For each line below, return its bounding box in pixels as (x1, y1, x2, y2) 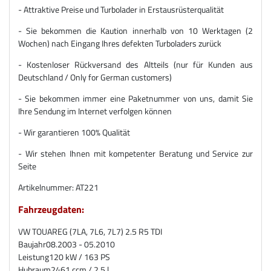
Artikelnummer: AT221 (18, 180, 99, 194)
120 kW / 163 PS (49, 250, 110, 263)
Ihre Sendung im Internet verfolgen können (18, 104, 172, 117)
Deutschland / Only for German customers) (18, 70, 172, 83)
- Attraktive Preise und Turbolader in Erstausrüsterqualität (18, 2, 224, 16)
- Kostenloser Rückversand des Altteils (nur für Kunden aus (18, 57, 253, 71)
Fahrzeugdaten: (18, 201, 84, 217)
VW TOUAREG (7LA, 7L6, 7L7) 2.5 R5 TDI (18, 224, 162, 238)
